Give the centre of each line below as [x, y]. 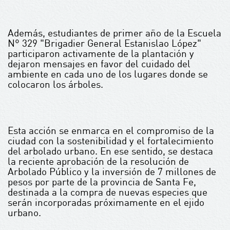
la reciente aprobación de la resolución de [98, 161]
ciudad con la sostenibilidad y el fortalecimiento [111, 141]
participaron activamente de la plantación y [101, 53]
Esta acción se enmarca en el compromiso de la [111, 130]
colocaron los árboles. [55, 84]
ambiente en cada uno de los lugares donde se [108, 74]
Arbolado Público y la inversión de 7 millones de [112, 171]
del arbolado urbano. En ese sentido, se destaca [110, 151]
